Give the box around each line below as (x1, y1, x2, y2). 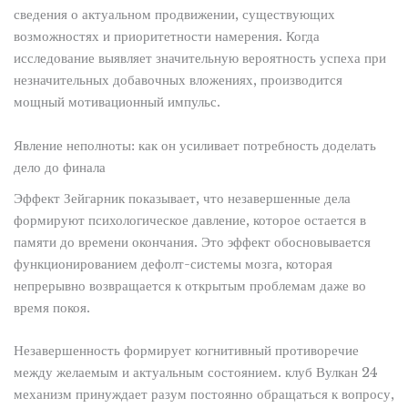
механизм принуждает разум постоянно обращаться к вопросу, (13, 386, 394, 403)
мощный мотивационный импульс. (13, 94, 220, 111)
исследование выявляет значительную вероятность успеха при (13, 50, 386, 67)
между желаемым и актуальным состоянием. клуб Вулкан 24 (13, 364, 378, 382)
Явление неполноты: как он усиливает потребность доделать (13, 137, 376, 154)
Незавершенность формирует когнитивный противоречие (13, 342, 359, 360)
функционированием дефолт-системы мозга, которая (13, 255, 332, 272)
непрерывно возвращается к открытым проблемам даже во (13, 277, 366, 294)
